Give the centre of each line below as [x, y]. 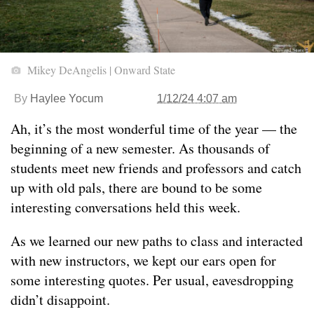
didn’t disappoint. [60, 300]
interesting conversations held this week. [125, 207]
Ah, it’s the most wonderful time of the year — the [154, 129]
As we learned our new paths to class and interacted [157, 241]
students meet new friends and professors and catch [156, 168]
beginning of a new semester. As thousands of [140, 149]
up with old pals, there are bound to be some [136, 188]
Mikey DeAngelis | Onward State [100, 70]
